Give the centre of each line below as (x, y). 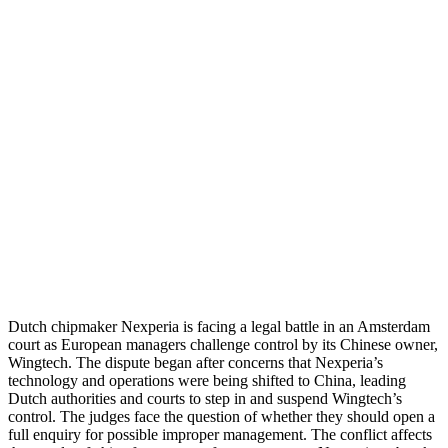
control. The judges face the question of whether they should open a (221, 416)
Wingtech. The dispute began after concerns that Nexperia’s (195, 362)
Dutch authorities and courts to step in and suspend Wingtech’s (205, 398)
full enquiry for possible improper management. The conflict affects (220, 434)
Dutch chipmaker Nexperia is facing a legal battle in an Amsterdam (219, 326)
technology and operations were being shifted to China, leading (207, 380)
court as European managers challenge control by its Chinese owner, (223, 344)
